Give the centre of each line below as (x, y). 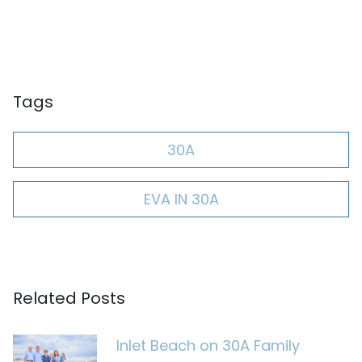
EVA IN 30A (181, 199)
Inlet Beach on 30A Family (208, 345)
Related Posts (69, 298)
